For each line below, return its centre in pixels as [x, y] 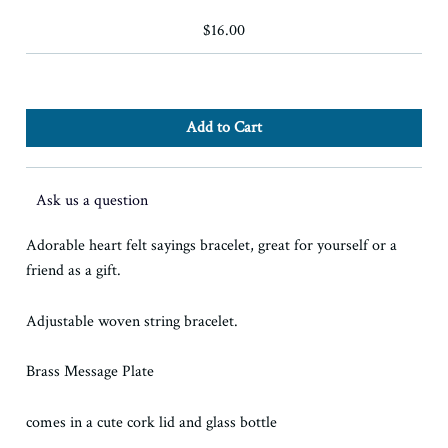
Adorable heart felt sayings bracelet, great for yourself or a [212, 246]
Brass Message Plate [90, 372]
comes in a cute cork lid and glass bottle [152, 422]
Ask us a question [92, 201]
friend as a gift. [74, 271]
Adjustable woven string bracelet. [132, 321]
